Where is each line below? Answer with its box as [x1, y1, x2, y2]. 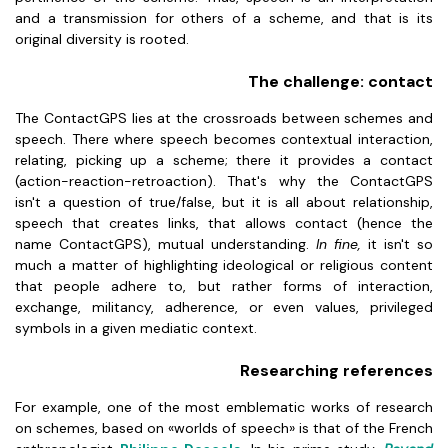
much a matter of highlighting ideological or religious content [15, 256, 433, 274]
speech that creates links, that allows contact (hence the [15, 214, 433, 232]
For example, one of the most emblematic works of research [15, 398, 433, 416]
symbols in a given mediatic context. [15, 319, 261, 337]
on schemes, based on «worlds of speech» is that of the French [15, 419, 433, 437]
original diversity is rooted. [15, 30, 189, 48]
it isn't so [368, 235, 433, 253]
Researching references [240, 360, 433, 381]
